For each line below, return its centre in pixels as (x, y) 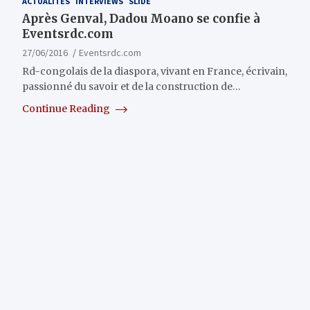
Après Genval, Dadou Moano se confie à (141, 19)
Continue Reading (67, 109)
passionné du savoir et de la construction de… (131, 87)
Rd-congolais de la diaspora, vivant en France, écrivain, (155, 72)
